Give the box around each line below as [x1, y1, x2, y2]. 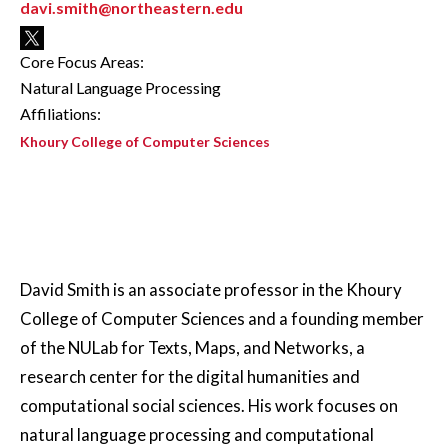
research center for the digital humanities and [20, 366, 360, 387]
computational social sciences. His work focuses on [20, 395, 398, 416]
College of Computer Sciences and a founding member [20, 308, 424, 329]
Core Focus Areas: [20, 52, 144, 71]
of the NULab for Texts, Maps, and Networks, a [20, 337, 365, 358]
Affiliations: [20, 104, 101, 123]
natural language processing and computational [20, 424, 374, 445]
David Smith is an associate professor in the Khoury [20, 279, 402, 300]
